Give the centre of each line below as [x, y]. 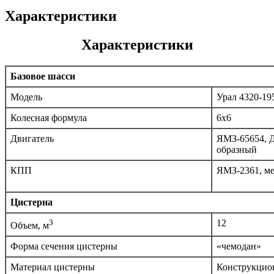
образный [237, 149]
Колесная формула [49, 117]
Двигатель [32, 138]
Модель [26, 97]
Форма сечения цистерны [64, 246]
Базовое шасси [43, 76]
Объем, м [30, 225]
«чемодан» [239, 246]
